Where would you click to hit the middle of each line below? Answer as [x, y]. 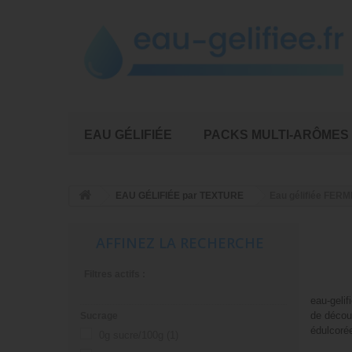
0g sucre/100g [131, 335]
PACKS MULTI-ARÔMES [276, 135]
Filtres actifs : [115, 275]
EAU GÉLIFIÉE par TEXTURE [180, 196]
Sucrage [99, 316]
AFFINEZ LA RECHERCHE [180, 243]
